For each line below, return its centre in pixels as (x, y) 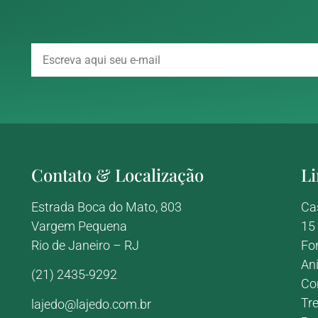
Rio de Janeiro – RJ (85, 245)
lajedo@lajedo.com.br (91, 304)
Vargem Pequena (79, 226)
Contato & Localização (117, 174)
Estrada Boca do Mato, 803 (106, 207)
